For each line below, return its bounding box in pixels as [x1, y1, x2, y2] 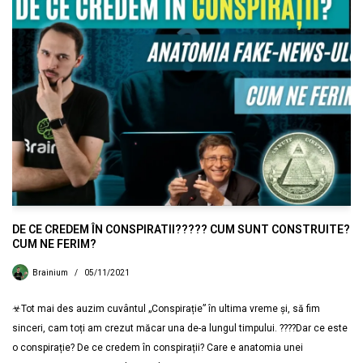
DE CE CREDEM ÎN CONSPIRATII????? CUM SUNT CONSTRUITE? [12, 222, 350, 236]
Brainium [32, 267, 68, 277]
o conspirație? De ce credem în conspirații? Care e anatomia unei [12, 341, 303, 353]
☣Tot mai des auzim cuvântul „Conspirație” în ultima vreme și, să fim [12, 302, 320, 314]
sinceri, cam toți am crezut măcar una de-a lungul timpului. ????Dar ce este [12, 322, 348, 334]
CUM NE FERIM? [12, 237, 96, 250]
